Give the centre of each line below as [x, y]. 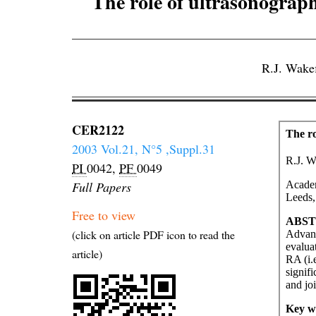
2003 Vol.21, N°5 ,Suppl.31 [144, 148]
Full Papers [102, 187]
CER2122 [98, 129]
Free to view [104, 215]
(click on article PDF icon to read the [153, 235]
